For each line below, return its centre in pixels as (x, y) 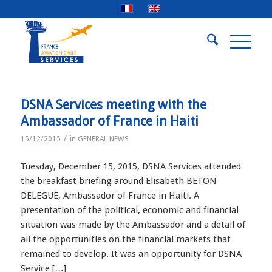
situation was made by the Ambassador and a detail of (133, 224)
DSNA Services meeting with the (113, 105)
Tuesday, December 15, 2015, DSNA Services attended (131, 166)
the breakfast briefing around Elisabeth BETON (118, 181)
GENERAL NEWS (103, 139)
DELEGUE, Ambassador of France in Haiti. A (110, 195)
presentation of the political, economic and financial (129, 210)
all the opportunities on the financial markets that (125, 239)
